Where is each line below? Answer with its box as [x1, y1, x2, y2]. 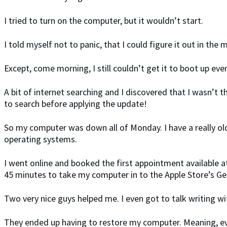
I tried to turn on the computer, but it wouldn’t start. [4, 15, 203, 26]
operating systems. [4, 133, 77, 145]
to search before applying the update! [4, 98, 147, 109]
